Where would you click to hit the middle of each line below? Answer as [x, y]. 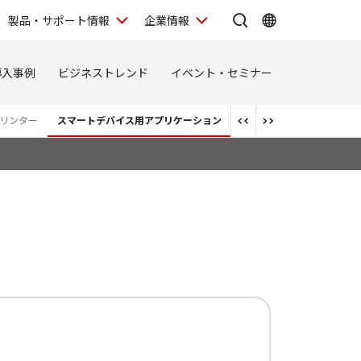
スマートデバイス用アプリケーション [139, 120]
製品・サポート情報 [59, 20]
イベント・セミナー [222, 72]
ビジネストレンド [103, 72]
